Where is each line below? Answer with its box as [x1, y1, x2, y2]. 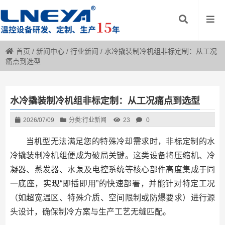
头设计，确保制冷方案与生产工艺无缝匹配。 [10, 207, 171, 216]
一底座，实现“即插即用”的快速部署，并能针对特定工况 [10, 179, 215, 188]
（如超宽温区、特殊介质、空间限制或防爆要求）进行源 [10, 193, 215, 202]
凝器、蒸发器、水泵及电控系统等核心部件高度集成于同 [10, 165, 215, 174]
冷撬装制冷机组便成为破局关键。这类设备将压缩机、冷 [10, 151, 215, 160]
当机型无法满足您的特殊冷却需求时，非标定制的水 [26, 137, 215, 146]
